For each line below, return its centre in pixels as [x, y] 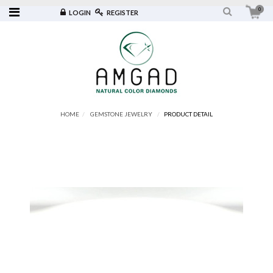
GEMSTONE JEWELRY [121, 114]
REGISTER [123, 12]
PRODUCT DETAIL [188, 114]
